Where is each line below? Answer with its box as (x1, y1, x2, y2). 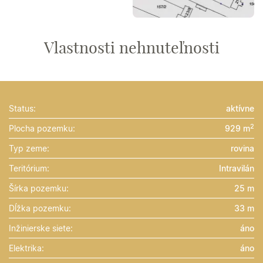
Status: (9, 103, 36, 113)
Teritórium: (9, 163, 49, 173)
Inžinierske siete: (9, 222, 73, 233)
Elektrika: (9, 242, 44, 253)
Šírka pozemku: (9, 183, 69, 193)
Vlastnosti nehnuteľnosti (43, 36, 220, 58)
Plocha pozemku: (9, 123, 75, 133)
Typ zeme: (9, 143, 49, 153)
